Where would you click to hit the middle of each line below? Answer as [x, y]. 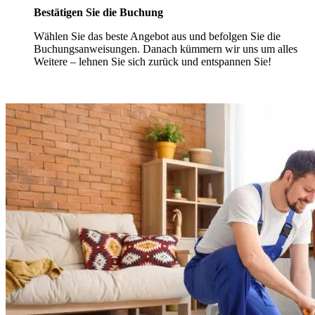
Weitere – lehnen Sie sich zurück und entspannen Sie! [153, 62]
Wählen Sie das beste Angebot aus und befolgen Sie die [157, 37]
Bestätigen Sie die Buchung [98, 13]
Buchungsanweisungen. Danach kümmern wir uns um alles [166, 49]
